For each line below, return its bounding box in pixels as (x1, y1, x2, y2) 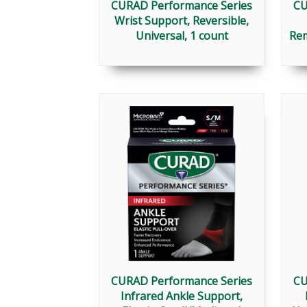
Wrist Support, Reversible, (114, 13, 249, 29)
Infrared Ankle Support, (121, 288, 243, 304)
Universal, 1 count (135, 28, 228, 44)
